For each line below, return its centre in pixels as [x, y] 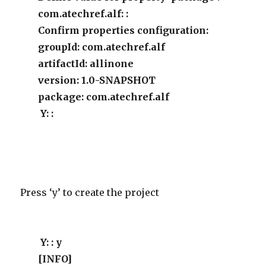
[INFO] [55, 259]
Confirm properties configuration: [123, 30]
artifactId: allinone [86, 64]
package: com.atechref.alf [104, 97]
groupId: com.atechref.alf [102, 47]
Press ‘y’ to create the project [90, 192]
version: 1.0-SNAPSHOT [97, 80]
